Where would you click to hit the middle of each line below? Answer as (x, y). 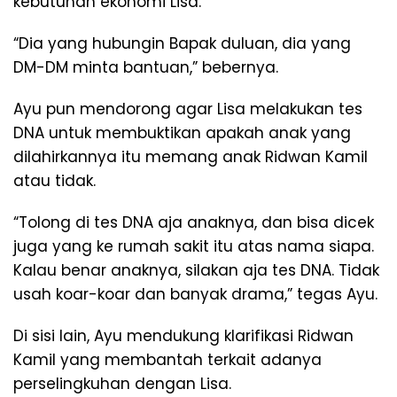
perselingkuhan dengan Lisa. (122, 383)
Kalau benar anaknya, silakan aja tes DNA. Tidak (196, 270)
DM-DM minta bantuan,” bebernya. (146, 67)
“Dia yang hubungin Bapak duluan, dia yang (182, 43)
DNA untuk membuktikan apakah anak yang (182, 132)
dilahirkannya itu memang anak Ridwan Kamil (191, 156)
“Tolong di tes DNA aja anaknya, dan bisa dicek (194, 222)
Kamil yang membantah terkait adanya (167, 359)
